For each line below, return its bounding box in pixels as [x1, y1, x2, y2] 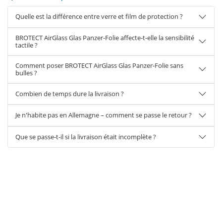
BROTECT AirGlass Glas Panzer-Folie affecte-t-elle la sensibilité [15, 33, 194, 42]
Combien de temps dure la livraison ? [15, 89, 124, 98]
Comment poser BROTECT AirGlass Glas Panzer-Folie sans [15, 60, 183, 70]
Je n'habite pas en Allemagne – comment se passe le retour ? [15, 111, 192, 120]
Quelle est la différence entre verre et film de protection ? [15, 12, 183, 21]
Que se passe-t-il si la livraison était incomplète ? [15, 132, 156, 141]
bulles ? [15, 68, 37, 77]
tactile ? [15, 40, 38, 50]
